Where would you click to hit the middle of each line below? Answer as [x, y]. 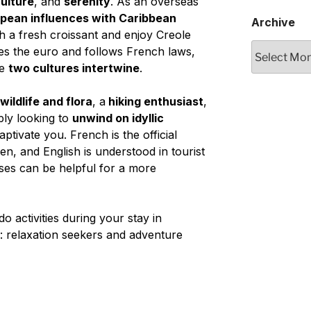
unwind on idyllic [118, 118]
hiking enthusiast [154, 101]
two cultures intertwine [74, 68]
